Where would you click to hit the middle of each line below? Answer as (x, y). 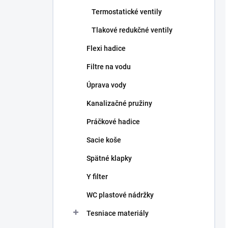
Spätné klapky (109, 158)
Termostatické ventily (127, 12)
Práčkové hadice (113, 122)
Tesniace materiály (118, 213)
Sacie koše (104, 140)
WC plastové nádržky (120, 195)
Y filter (97, 177)
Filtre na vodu (109, 67)
